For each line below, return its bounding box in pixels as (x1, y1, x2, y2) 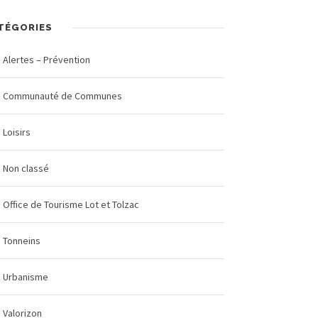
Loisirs (3, 126, 31, 138)
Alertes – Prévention (3, 53, 91, 66)
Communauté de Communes (3, 89, 123, 102)
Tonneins (3, 234, 41, 247)
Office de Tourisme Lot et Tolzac (3, 198, 140, 211)
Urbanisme (3, 270, 49, 283)
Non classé (3, 162, 50, 175)
